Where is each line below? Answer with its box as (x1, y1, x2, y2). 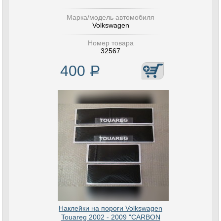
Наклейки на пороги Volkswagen (59, 204, 162, 212)
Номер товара (87, 39, 134, 47)
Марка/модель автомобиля (67, 13, 154, 21)
